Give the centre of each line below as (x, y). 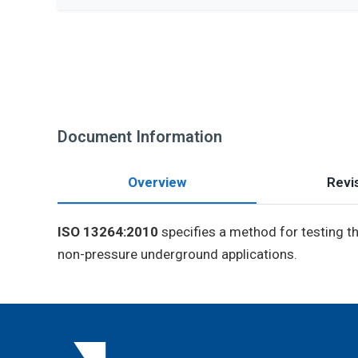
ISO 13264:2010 (108, 232)
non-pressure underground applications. (177, 254)
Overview (157, 182)
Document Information (140, 137)
